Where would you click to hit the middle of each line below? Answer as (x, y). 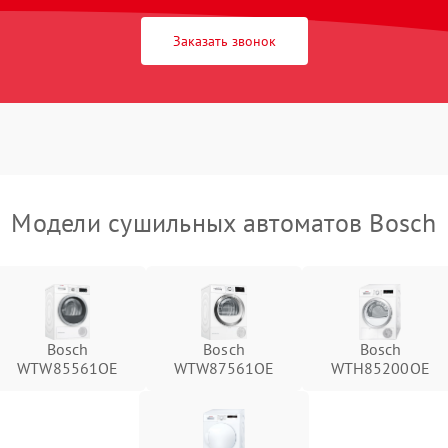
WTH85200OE (380, 368)
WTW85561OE (68, 368)
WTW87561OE (224, 368)
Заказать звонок (224, 41)
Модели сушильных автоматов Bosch (224, 222)
